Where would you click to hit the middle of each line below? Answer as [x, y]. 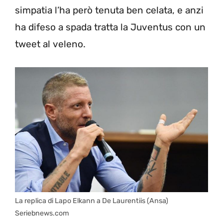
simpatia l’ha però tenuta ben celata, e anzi [109, 10]
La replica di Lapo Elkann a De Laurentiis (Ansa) [92, 201]
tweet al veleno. [50, 44]
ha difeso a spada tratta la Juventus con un [110, 27]
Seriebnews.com [42, 214]
